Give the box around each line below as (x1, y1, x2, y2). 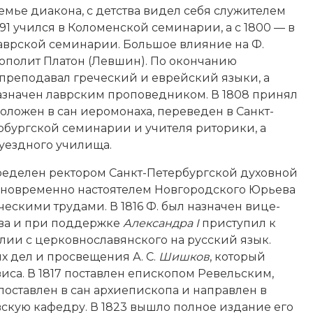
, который (210, 249, 265, 263)
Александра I (123, 216, 199, 230)
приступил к (199, 216, 276, 230)
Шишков (159, 249, 210, 263)
